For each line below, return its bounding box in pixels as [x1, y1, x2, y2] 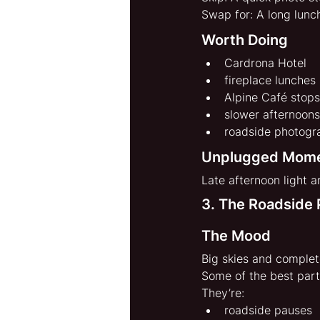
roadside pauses [224, 303, 312, 318]
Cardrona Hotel [224, 56, 306, 71]
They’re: [201, 286, 244, 301]
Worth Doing [201, 31, 288, 49]
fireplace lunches [224, 73, 316, 88]
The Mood [201, 227, 271, 245]
